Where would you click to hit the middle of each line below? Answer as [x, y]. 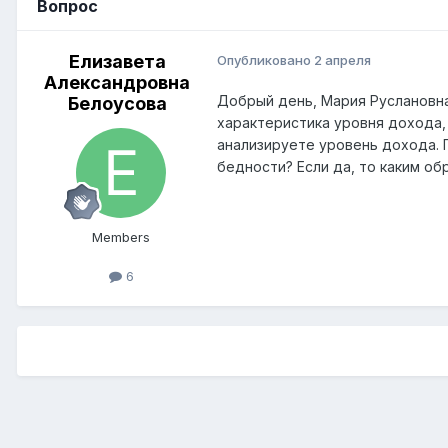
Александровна [117, 83]
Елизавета [117, 62]
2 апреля [342, 60]
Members [121, 237]
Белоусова [117, 104]
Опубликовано [265, 60]
